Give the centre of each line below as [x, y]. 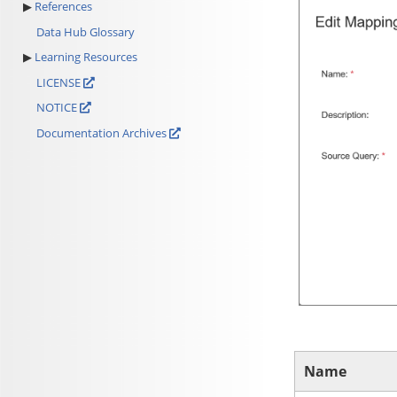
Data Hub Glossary [85, 31]
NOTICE [58, 108]
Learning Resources [86, 57]
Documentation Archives [101, 133]
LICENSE [59, 82]
